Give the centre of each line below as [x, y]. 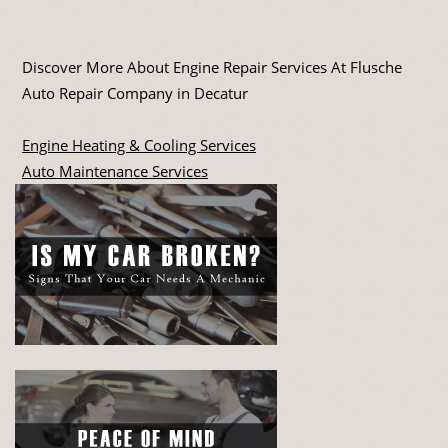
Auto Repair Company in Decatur [135, 93]
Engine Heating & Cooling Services [139, 145]
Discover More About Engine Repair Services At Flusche [212, 67]
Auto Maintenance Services [115, 171]
